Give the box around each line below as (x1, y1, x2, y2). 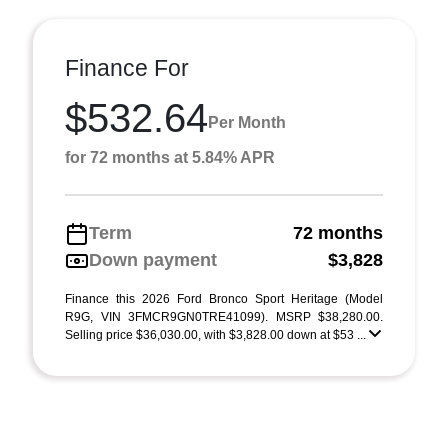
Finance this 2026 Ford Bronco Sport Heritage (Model (65, 292, 383, 306)
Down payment (89, 250, 217, 270)
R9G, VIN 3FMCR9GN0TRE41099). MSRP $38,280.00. (65, 310, 383, 324)
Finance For (65, 55, 189, 81)
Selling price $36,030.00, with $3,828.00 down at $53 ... (65, 328, 369, 342)
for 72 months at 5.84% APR (65, 149, 275, 166)
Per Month (208, 113, 286, 131)
